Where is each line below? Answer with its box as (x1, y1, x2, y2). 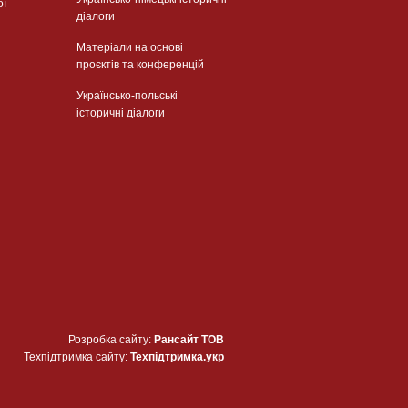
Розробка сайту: (67, 332, 154, 346)
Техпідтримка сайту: (23, 350, 130, 363)
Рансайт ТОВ (153, 332, 224, 346)
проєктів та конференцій (76, 57, 204, 71)
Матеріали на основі (76, 40, 183, 54)
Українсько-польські (76, 88, 178, 102)
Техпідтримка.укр (129, 350, 224, 363)
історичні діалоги (76, 106, 165, 119)
